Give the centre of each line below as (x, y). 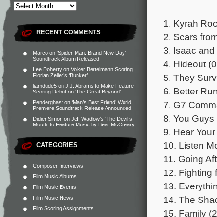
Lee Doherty (47, 69)
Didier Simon (48, 119)
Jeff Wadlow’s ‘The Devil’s (102, 119)
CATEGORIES (57, 145)
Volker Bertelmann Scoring (102, 69)
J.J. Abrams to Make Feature (100, 86)
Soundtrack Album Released (66, 59)
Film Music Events (54, 187)
